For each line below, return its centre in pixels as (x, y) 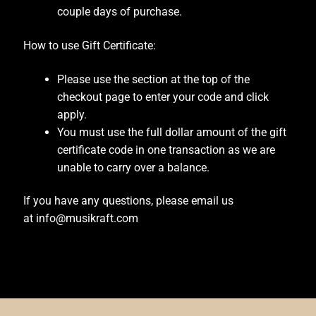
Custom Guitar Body (64, 175)
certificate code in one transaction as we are (166, 150)
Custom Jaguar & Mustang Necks (95, 287)
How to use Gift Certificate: (89, 46)
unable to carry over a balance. (133, 167)
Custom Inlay (48, 250)
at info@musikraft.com (80, 219)
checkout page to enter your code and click (163, 97)
